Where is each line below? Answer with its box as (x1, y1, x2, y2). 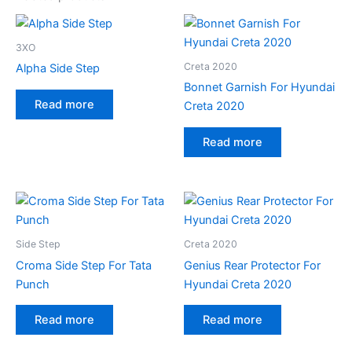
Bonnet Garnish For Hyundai (184, 80, 335, 95)
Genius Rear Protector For (184, 258, 321, 273)
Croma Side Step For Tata (16, 258, 152, 273)
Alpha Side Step (16, 61, 100, 76)
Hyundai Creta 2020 (184, 277, 291, 291)
